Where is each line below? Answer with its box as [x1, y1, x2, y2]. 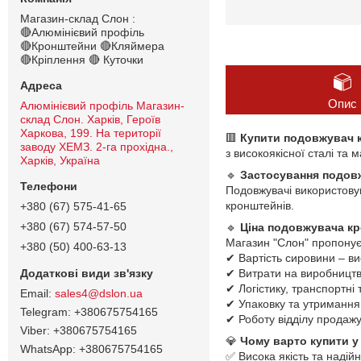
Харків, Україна [20, 153, 100, 167]
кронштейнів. [226, 199, 294, 213]
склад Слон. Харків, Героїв [20, 112, 160, 126]
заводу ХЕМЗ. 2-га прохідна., [20, 139, 173, 153]
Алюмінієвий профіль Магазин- [20, 98, 185, 112]
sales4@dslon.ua [55, 286, 143, 300]
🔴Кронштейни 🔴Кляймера [20, 39, 164, 52]
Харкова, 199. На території [20, 126, 161, 139]
